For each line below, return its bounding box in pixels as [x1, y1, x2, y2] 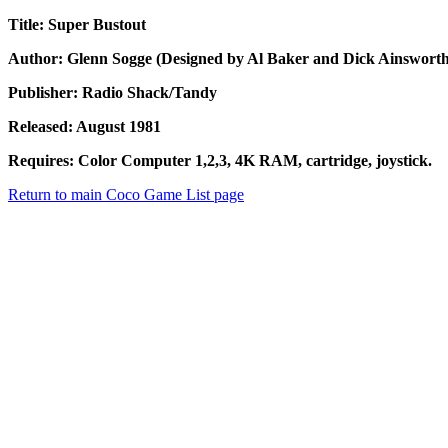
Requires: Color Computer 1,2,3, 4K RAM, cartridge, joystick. [8, 152, 432, 170]
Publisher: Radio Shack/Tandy [8, 84, 217, 102]
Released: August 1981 [8, 118, 161, 136]
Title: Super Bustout [8, 16, 146, 34]
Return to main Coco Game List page [8, 186, 244, 204]
